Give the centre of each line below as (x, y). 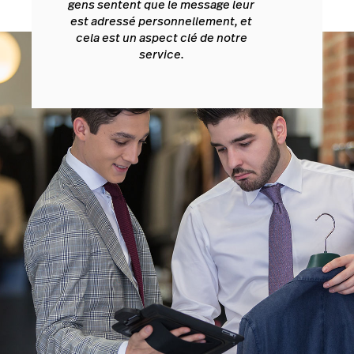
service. (161, 55)
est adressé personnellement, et (161, 21)
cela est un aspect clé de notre (161, 38)
